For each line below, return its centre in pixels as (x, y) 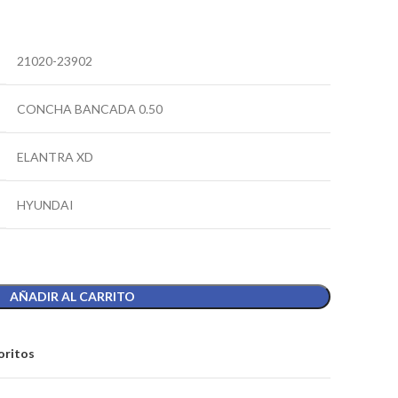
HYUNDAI (45, 205)
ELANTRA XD (55, 157)
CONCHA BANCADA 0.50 (90, 109)
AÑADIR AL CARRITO (72, 296)
